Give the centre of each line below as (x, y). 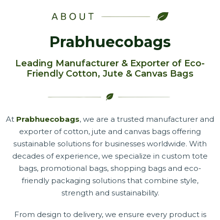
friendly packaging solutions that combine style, (110, 180)
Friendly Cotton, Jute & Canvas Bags (110, 74)
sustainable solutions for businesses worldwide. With (110, 144)
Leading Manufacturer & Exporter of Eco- (110, 63)
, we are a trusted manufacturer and (147, 119)
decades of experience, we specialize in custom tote (110, 156)
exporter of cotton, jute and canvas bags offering (110, 131)
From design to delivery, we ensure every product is (110, 214)
